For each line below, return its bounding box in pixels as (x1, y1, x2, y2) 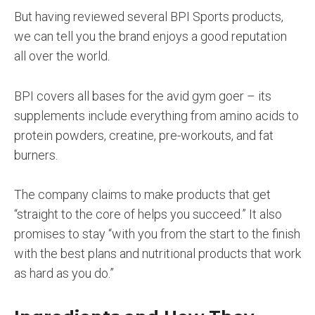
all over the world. (14, 48, 110, 63)
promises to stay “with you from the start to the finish (14, 226, 300, 242)
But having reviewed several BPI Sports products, (14, 8, 283, 24)
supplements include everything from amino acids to (14, 108, 299, 123)
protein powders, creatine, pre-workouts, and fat (14, 127, 274, 143)
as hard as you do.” (14, 266, 114, 281)
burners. (14, 147, 58, 162)
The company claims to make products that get (14, 187, 271, 202)
